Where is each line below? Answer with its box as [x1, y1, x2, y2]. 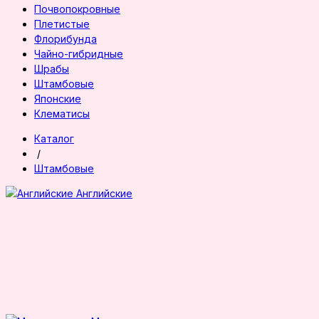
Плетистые [34, 18, 90, 30]
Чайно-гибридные [34, 48, 123, 60]
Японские [34, 93, 81, 105]
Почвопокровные [34, 3, 120, 15]
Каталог [34, 132, 74, 145]
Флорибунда [34, 33, 97, 45]
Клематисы [34, 108, 90, 120]
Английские [76, 187, 132, 199]
